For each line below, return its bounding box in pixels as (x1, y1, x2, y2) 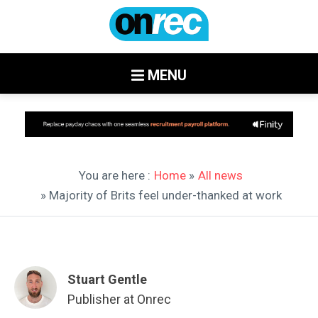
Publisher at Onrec (67, 291, 171, 307)
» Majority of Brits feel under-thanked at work (40, 187, 282, 202)
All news (198, 168, 243, 182)
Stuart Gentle (67, 271, 147, 287)
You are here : (79, 168, 150, 182)
